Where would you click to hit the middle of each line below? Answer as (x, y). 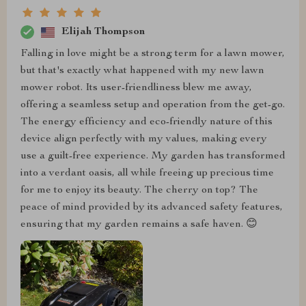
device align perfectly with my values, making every (144, 140)
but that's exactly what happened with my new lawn (142, 71)
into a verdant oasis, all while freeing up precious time (147, 174)
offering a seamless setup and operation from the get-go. (153, 106)
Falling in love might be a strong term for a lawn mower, (153, 54)
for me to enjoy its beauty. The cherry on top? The (139, 191)
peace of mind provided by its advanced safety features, (152, 208)
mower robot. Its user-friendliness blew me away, (136, 88)
